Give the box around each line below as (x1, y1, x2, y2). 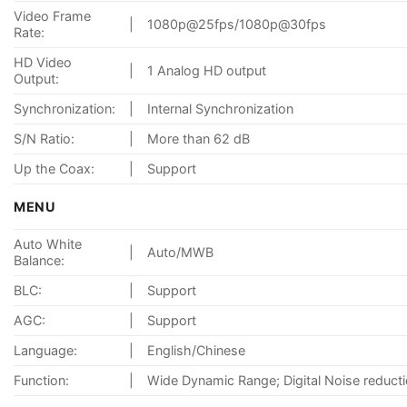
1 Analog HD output (147, 62, 267, 78)
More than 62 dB (147, 130, 251, 146)
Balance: (14, 252, 65, 268)
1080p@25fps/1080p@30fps (147, 15, 327, 32)
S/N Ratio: (14, 130, 74, 146)
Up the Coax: (14, 160, 94, 176)
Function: (14, 372, 69, 388)
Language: (14, 342, 77, 358)
